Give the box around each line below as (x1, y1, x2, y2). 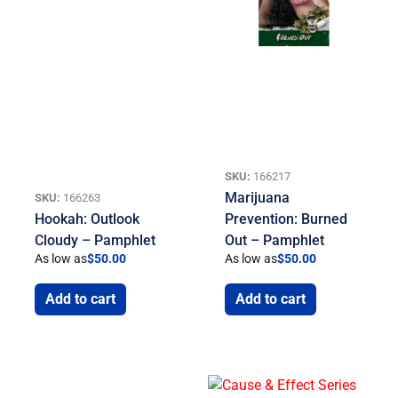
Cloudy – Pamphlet (35, 232, 156, 250)
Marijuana (225, 189, 291, 207)
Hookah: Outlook (35, 211, 140, 228)
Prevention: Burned (225, 211, 348, 228)
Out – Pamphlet (225, 232, 325, 250)
